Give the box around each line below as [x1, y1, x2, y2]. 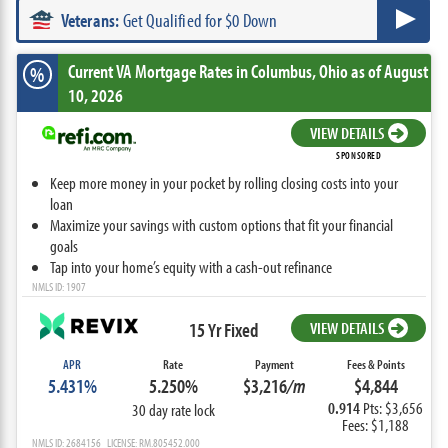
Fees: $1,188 [342, 414, 410, 435]
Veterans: [60, 8, 120, 32]
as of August [347, 59, 428, 83]
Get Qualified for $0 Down [119, 8, 278, 32]
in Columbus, [235, 59, 316, 83]
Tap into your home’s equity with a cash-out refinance [49, 256, 332, 277]
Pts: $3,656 [363, 397, 424, 418]
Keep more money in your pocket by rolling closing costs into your [49, 172, 398, 193]
